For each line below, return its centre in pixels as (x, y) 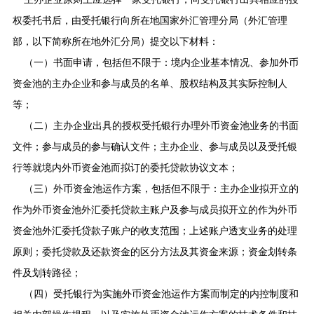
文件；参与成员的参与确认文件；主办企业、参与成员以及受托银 (155, 146)
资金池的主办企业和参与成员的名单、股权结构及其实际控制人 (150, 83)
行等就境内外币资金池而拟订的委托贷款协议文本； (125, 168)
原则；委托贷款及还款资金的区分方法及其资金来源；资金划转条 (155, 252)
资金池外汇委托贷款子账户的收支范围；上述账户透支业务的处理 (155, 231)
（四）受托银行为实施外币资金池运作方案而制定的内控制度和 (161, 294)
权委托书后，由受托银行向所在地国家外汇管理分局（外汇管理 (150, 20)
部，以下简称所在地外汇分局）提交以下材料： (115, 41)
